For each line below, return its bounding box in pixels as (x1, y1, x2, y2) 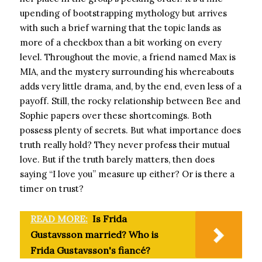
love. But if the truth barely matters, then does (20, 154, 215, 165)
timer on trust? (20, 183, 84, 194)
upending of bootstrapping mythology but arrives (20, 8, 227, 19)
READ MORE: (30, 213, 88, 225)
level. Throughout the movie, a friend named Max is (20, 51, 236, 63)
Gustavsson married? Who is (30, 229, 158, 240)
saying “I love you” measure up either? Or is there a (20, 168, 235, 180)
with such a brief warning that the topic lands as (20, 22, 221, 33)
